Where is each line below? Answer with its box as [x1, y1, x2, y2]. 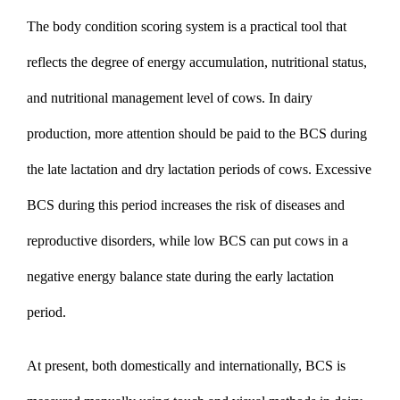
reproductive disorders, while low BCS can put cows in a [27, 232, 348, 248]
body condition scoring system [53, 18, 224, 34]
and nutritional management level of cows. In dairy [27, 89, 312, 105]
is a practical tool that [224, 18, 346, 34]
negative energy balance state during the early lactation [27, 268, 334, 284]
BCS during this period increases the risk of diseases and [27, 196, 345, 212]
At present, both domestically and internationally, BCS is [27, 357, 346, 373]
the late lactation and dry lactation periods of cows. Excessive [27, 161, 371, 177]
